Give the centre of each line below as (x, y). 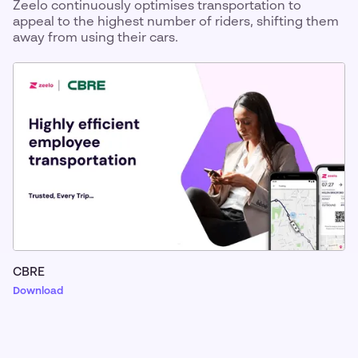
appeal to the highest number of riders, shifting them (176, 22)
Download (38, 292)
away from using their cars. (95, 38)
